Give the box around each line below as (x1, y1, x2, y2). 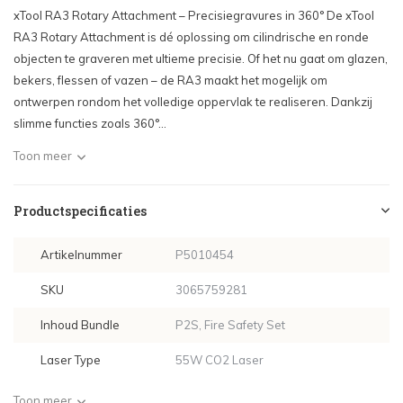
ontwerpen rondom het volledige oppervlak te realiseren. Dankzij (13, 94, 372, 109)
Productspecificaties (13, 202, 147, 219)
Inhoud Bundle (40, 318, 120, 332)
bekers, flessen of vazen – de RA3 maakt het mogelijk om (13, 73, 327, 87)
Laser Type (40, 353, 101, 367)
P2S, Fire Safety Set (175, 318, 285, 332)
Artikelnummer (40, 247, 122, 262)
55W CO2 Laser (175, 353, 264, 367)
